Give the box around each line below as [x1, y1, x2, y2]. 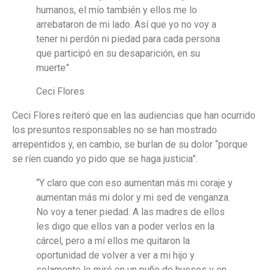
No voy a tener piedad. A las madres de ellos [36, 206, 225, 218]
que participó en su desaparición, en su [36, 48, 200, 60]
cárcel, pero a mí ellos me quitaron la [36, 234, 190, 246]
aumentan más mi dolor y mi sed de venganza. [36, 191, 230, 203]
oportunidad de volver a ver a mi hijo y [36, 249, 195, 261]
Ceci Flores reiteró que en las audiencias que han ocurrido [12, 109, 256, 121]
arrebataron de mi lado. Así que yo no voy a [36, 19, 216, 31]
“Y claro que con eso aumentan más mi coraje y [36, 177, 233, 189]
